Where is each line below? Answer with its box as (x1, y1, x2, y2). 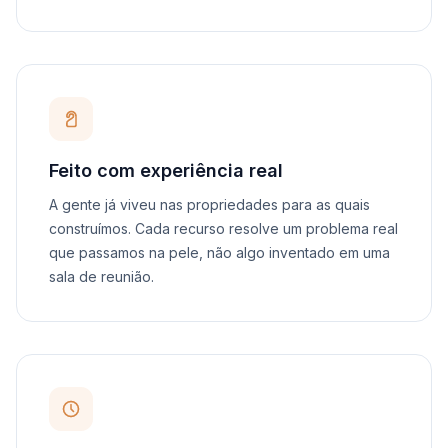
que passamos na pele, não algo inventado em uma (49, 244, 390, 261)
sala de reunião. (49, 268, 154, 285)
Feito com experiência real (49, 160, 283, 181)
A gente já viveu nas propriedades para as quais (49, 196, 370, 213)
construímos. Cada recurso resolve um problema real (49, 220, 398, 237)
